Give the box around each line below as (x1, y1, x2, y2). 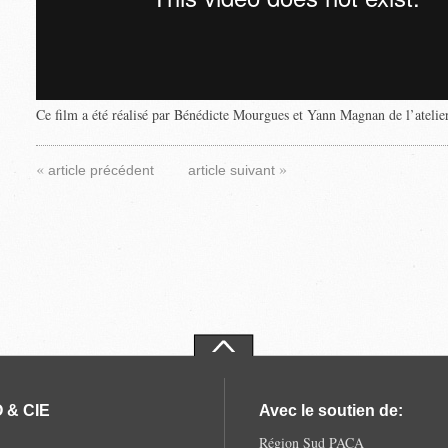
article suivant (187, 162, 279, 178)
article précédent (47, 162, 158, 178)
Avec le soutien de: (258, 402, 403, 420)
